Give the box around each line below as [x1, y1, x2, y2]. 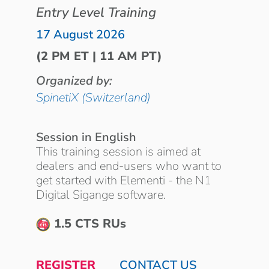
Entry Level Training [36, 4, 156, 22]
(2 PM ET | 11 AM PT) [36, 48, 162, 65]
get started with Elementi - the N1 [36, 172, 211, 189]
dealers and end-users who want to [36, 158, 222, 175]
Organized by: [36, 73, 112, 89]
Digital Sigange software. [36, 187, 166, 204]
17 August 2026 [36, 26, 125, 43]
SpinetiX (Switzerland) [36, 89, 151, 106]
